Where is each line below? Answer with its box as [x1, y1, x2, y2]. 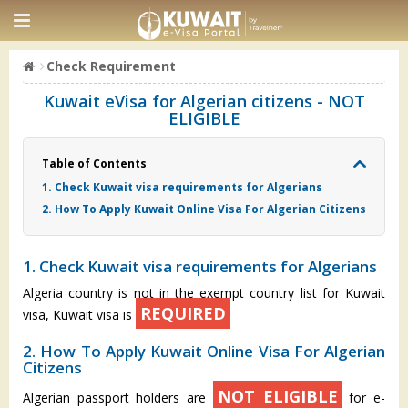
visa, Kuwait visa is [23, 306, 136, 323]
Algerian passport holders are [23, 389, 213, 406]
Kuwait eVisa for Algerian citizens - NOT [43, 90, 365, 112]
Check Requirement [46, 57, 176, 75]
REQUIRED [140, 302, 226, 324]
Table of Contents [42, 156, 147, 171]
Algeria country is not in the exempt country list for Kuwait [23, 284, 385, 301]
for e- [342, 389, 386, 406]
